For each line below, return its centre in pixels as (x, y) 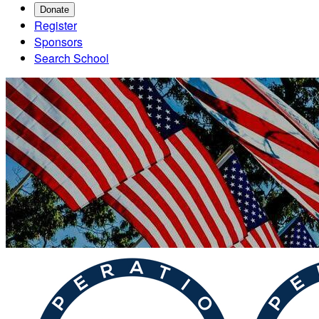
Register (56, 25)
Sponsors (58, 42)
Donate (54, 10)
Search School (72, 58)
